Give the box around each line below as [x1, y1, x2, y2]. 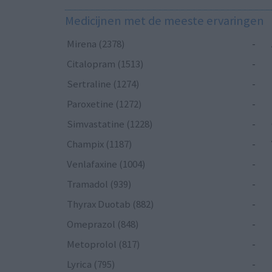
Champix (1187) [67, 137, 132, 151]
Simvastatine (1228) [67, 117, 153, 131]
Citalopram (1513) [67, 57, 144, 71]
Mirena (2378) [67, 37, 125, 51]
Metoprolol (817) [67, 237, 140, 251]
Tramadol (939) [67, 177, 132, 191]
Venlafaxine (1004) [67, 157, 146, 171]
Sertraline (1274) [67, 77, 140, 91]
